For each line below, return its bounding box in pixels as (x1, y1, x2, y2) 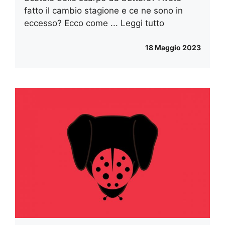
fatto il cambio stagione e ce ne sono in (24, 5, 183, 16)
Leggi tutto (121, 18, 164, 28)
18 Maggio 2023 (145, 43, 201, 52)
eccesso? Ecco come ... (24, 18, 121, 28)
